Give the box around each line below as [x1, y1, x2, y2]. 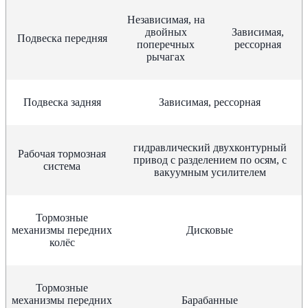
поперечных [137, 38, 195, 50]
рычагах [146, 50, 185, 63]
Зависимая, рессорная [159, 96, 261, 108]
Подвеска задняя [23, 96, 101, 108]
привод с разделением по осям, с [133, 153, 287, 166]
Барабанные [181, 294, 238, 306]
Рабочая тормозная [18, 147, 106, 159]
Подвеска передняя [16, 32, 107, 44]
